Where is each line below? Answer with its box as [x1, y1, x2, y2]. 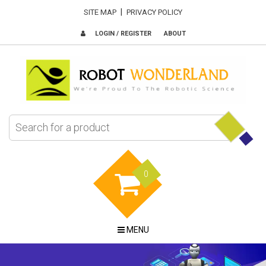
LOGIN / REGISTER [93, 30, 151, 37]
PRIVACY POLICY [126, 8, 182, 17]
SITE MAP [84, 8, 116, 17]
